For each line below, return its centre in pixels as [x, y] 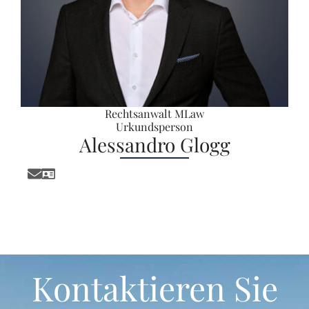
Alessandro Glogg [154, 144]
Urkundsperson [154, 126]
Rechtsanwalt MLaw [154, 113]
